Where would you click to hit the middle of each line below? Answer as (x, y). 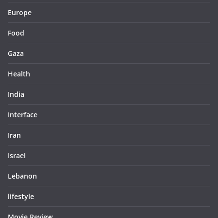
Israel (17, 155)
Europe (20, 12)
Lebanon (22, 176)
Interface (23, 115)
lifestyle (21, 196)
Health (19, 74)
